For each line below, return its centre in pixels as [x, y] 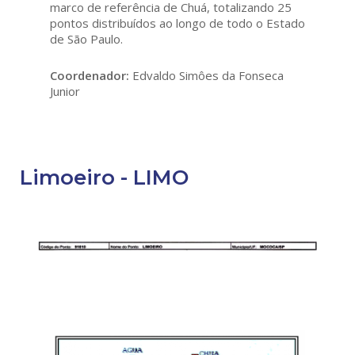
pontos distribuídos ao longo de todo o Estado [177, 23]
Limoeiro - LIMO [104, 177]
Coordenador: [90, 75]
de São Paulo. [88, 39]
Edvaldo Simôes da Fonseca [206, 75]
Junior [65, 91]
